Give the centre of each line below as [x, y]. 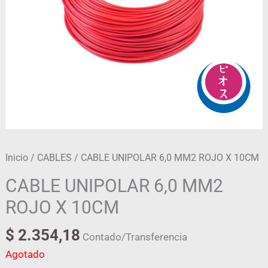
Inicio [17, 158]
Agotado [25, 255]
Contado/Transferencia [135, 237]
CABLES [55, 158]
